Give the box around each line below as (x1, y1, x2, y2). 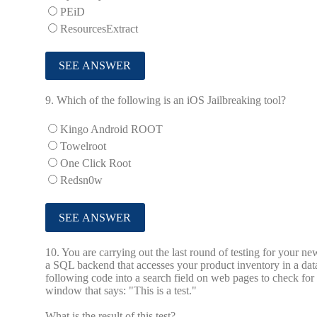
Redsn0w (60, 174, 103, 187)
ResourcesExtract (60, 22, 138, 35)
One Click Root (60, 157, 131, 170)
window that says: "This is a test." (45, 284, 197, 297)
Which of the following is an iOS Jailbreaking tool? (57, 94, 286, 107)
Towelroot (60, 140, 106, 153)
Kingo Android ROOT (60, 123, 163, 136)
